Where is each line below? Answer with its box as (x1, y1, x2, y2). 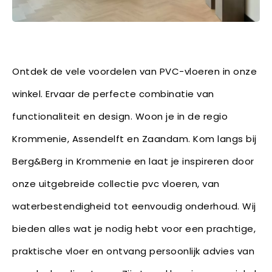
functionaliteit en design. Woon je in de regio (12, 109, 228, 123)
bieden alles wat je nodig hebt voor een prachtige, (12, 222, 256, 235)
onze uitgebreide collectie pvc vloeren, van (12, 177, 220, 190)
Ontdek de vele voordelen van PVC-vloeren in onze (12, 64, 257, 78)
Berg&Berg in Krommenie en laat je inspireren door (12, 154, 254, 168)
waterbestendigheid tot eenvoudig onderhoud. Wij (12, 199, 256, 212)
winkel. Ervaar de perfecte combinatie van (12, 87, 214, 100)
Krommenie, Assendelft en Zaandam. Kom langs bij (12, 132, 257, 145)
